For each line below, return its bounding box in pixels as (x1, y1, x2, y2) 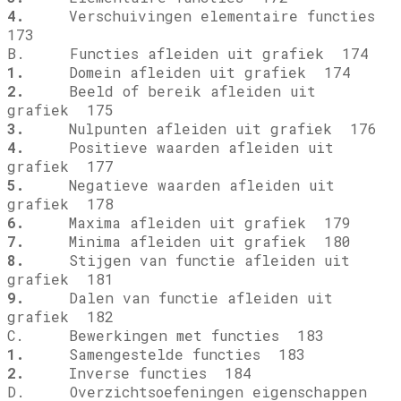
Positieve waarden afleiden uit (24, 138, 334, 158)
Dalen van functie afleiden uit (24, 288, 333, 308)
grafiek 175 (7, 100, 114, 120)
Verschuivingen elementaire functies (24, 6, 384, 26)
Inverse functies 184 (24, 363, 252, 383)
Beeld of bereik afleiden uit (24, 81, 316, 101)
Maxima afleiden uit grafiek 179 (24, 213, 351, 233)
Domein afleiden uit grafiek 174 (24, 63, 351, 82)
